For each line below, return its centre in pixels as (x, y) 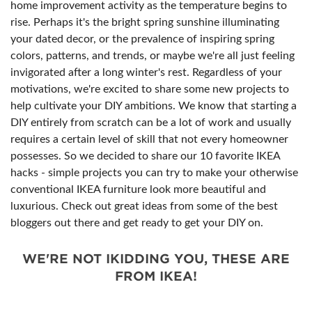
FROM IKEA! (156, 276)
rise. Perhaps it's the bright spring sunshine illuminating (145, 22)
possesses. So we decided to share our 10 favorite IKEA (145, 156)
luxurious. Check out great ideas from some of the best (144, 206)
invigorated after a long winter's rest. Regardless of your (146, 72)
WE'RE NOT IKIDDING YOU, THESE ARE (156, 259)
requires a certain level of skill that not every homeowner (149, 139)
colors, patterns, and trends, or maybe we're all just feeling (153, 56)
